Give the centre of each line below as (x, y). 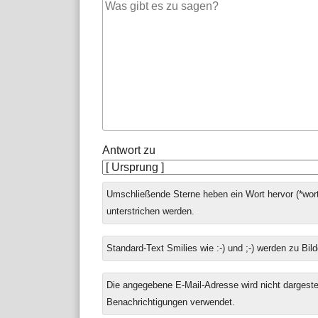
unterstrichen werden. (150, 212)
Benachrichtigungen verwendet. (170, 302)
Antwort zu (129, 150)
